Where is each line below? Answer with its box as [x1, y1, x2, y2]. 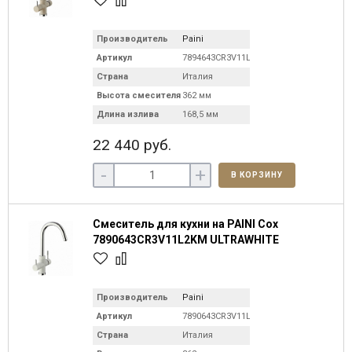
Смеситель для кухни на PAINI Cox [93, 218, 278, 230]
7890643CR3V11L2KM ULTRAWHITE [93, 233, 279, 246]
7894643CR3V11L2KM [182, 53, 269, 63]
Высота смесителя [97, 90, 181, 101]
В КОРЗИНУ [230, 170, 283, 179]
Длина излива [97, 109, 159, 119]
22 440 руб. [93, 136, 171, 154]
